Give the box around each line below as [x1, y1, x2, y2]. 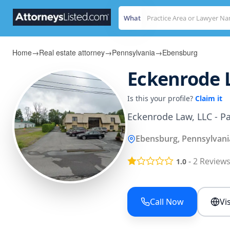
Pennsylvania [112, 47, 155, 57]
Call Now [150, 196, 184, 208]
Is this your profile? [127, 93, 195, 103]
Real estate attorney [39, 47, 105, 57]
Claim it [195, 93, 222, 103]
